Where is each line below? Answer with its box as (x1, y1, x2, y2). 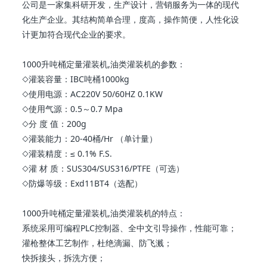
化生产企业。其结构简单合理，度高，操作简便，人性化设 (22, 14, 240, 25)
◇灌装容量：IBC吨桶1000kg (22, 73, 130, 85)
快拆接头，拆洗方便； (22, 252, 106, 263)
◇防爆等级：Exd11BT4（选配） (22, 178, 143, 189)
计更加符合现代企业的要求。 (22, 29, 131, 40)
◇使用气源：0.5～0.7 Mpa (22, 103, 123, 114)
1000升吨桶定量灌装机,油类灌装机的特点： (22, 207, 186, 219)
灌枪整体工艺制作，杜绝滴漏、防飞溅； (22, 237, 173, 249)
